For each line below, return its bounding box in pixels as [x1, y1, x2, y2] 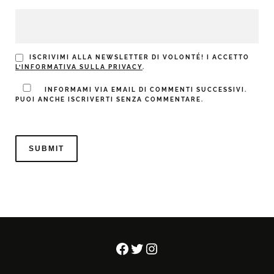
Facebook [114, 239, 180, 257]
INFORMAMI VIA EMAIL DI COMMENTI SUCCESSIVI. [42, 86, 247, 93]
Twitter [129, 239, 176, 257]
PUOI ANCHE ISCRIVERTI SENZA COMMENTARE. [15, 96, 204, 103]
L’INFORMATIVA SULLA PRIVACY [15, 64, 143, 70]
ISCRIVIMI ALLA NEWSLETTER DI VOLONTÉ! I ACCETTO [29, 54, 250, 61]
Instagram [144, 239, 212, 257]
